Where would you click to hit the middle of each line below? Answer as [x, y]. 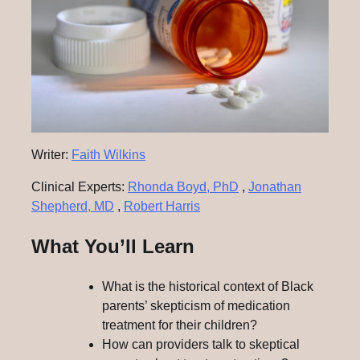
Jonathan [275, 187]
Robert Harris [162, 207]
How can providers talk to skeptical [201, 345]
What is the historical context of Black [208, 287]
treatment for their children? [180, 325]
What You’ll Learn [113, 247]
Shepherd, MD [73, 207]
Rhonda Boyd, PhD [183, 187]
